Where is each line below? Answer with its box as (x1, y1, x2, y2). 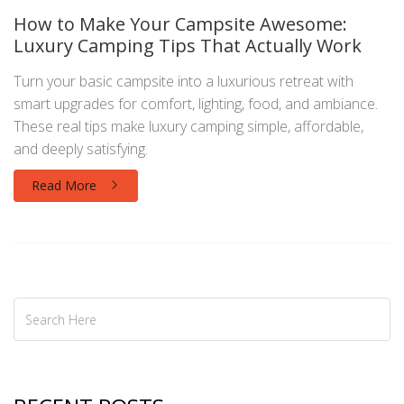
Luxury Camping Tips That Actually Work (14, 33, 362, 59)
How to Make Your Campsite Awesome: (14, 12, 347, 37)
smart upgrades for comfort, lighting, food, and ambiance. (14, 94, 378, 115)
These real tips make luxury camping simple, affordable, (14, 116, 363, 137)
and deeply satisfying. (14, 139, 148, 160)
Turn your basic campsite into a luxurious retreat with (14, 71, 353, 92)
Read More (32, 177, 100, 195)
